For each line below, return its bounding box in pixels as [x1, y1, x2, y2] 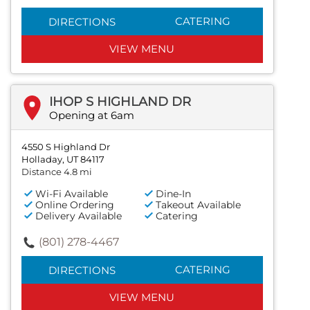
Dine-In [156, 188, 192, 201]
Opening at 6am [49, 109, 134, 122]
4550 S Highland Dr [21, 141, 110, 153]
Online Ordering [35, 199, 114, 212]
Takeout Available [156, 199, 241, 212]
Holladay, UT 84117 [21, 154, 104, 165]
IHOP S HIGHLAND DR [49, 94, 191, 110]
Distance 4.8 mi [21, 166, 92, 178]
